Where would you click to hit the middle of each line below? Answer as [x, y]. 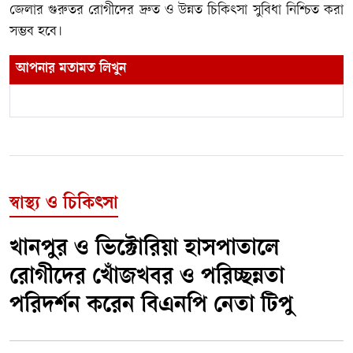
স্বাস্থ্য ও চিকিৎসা [64, 204]
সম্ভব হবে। [36, 32]
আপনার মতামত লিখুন [71, 69]
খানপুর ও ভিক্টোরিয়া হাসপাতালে [144, 250]
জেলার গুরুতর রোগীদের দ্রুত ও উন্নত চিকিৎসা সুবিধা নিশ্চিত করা [176, 10]
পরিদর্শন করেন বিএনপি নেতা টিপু [151, 307]
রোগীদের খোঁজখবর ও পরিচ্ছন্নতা [147, 278]
